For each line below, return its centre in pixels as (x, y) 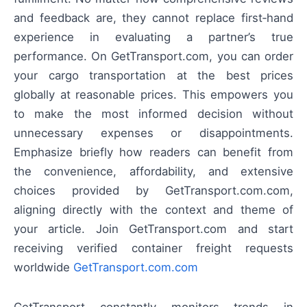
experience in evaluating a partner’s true (153, 37)
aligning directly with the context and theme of (153, 209)
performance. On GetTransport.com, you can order (153, 56)
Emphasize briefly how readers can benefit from (153, 152)
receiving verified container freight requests (153, 248)
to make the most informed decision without (153, 113)
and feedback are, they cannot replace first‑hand (153, 17)
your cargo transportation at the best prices (153, 75)
